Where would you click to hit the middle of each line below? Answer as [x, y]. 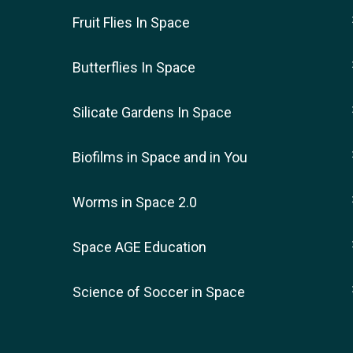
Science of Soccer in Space [159, 292]
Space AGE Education [139, 247]
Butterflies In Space [134, 68]
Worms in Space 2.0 [135, 203]
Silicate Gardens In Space [152, 113]
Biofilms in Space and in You [160, 158]
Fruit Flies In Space [131, 23]
